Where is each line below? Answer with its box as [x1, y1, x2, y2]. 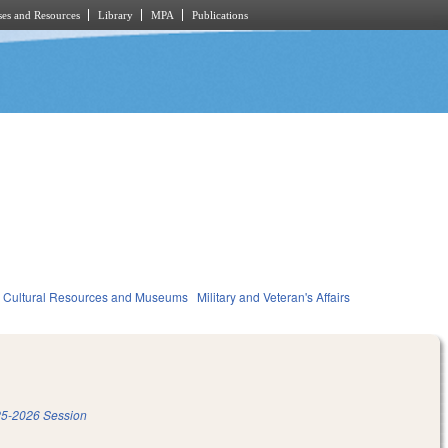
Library [98, 9, 133, 21]
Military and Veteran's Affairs [197, 288, 351, 306]
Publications [192, 9, 248, 21]
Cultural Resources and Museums [3, 288, 189, 306]
